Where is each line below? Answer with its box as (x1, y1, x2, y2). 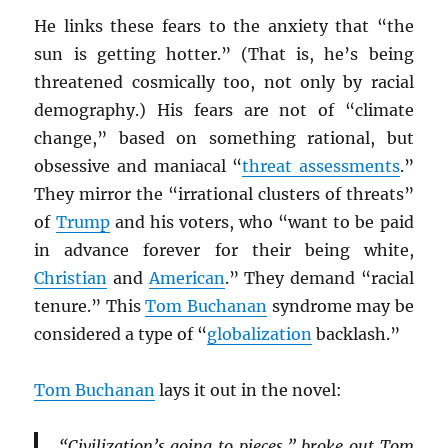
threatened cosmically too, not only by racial (34, 71, 414, 92)
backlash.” (312, 323, 401, 344)
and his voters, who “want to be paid (109, 211, 414, 232)
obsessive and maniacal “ (34, 155, 243, 176)
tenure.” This (34, 295, 146, 316)
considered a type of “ (34, 323, 208, 344)
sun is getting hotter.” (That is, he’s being (34, 43, 414, 64)
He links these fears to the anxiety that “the (34, 15, 414, 36)
